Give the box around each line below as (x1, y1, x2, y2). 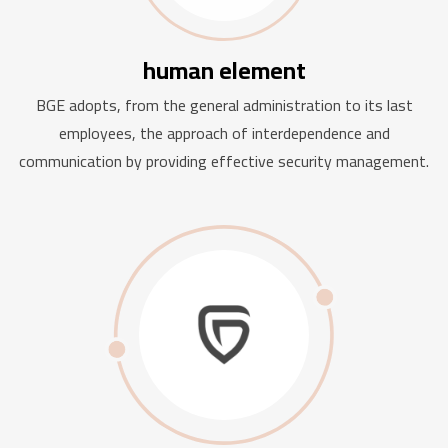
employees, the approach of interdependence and (58, 118, 390, 148)
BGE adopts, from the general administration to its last (35, 90, 413, 120)
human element (142, 48, 306, 93)
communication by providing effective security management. (19, 146, 429, 176)
